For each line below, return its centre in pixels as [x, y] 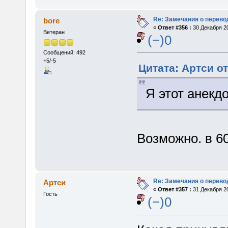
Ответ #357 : [174, 190]
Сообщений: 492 [64, 52]
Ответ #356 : [174, 27]
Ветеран [54, 32]
